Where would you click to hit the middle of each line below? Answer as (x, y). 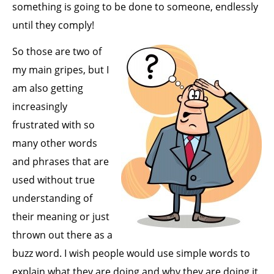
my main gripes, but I (61, 70)
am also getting (48, 88)
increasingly (40, 107)
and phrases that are (61, 162)
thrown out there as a (62, 235)
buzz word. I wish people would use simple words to (131, 254)
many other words (55, 143)
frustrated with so (54, 125)
